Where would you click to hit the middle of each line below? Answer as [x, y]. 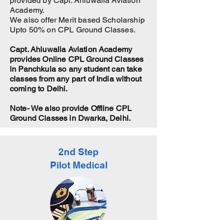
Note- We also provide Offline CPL [71, 108]
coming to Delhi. [39, 89]
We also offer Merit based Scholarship [77, 20]
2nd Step [79, 152]
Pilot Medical [79, 165]
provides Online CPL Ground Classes [77, 59]
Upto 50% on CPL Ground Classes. [73, 30]
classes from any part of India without [76, 79]
